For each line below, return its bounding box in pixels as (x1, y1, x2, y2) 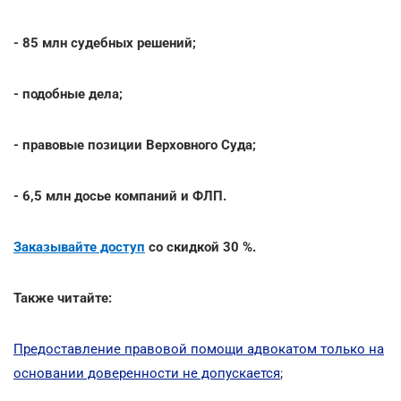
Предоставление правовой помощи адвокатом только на (13, 340, 384, 357)
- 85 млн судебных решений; (13, 34, 196, 51)
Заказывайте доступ (13, 238, 145, 255)
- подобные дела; (13, 85, 123, 102)
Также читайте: (13, 289, 112, 306)
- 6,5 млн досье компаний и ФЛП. (13, 187, 226, 204)
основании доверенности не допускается (13, 364, 280, 381)
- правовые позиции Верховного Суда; (13, 136, 256, 153)
